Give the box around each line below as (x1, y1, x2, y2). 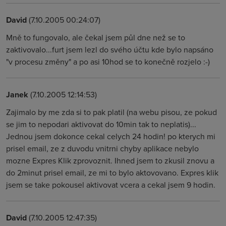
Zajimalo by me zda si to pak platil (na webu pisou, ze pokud (6, 106, 217, 118)
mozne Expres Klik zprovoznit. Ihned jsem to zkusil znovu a (6, 155, 214, 166)
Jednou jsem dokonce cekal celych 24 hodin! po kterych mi (6, 131, 215, 142)
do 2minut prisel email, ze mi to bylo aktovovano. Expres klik (6, 167, 218, 178)
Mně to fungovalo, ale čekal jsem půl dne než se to (6, 32, 185, 43)
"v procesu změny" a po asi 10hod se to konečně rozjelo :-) (6, 56, 210, 67)
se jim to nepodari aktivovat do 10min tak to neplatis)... (6, 119, 196, 130)
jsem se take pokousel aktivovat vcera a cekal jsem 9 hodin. (6, 179, 215, 190)
